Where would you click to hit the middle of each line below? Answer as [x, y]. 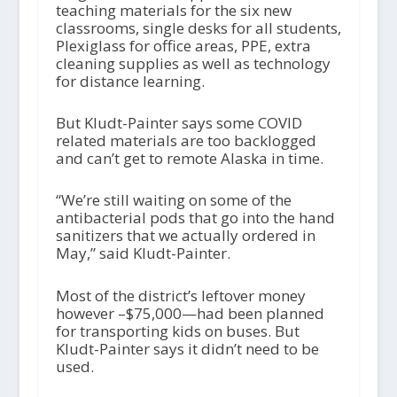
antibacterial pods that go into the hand [195, 218]
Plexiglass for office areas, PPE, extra [183, 45]
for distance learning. [135, 81]
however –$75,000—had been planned [190, 313]
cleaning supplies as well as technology [193, 63]
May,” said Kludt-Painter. [143, 253]
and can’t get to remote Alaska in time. [189, 159]
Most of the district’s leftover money [180, 295]
